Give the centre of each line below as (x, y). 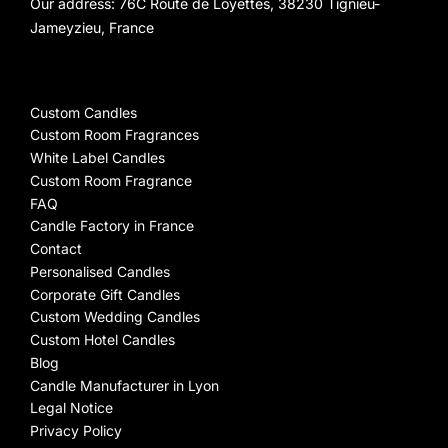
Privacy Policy (76, 431)
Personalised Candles (100, 271)
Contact (56, 249)
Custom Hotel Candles (102, 340)
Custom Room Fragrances (114, 135)
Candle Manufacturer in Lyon (124, 385)
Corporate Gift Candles (105, 294)
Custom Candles (83, 112)
